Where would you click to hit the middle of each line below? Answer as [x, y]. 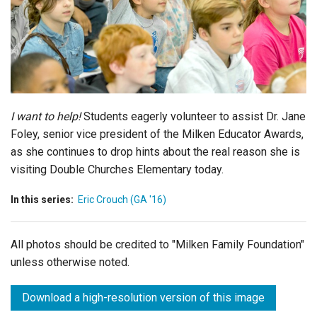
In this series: [42, 199]
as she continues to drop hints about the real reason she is [155, 151]
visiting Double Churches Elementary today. [117, 169]
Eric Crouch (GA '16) [122, 199]
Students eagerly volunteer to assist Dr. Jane [193, 116]
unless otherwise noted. [70, 262]
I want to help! [46, 116]
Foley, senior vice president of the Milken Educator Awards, [157, 134]
